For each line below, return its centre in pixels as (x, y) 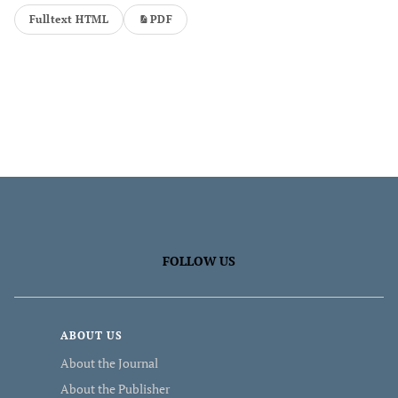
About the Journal (109, 363)
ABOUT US (92, 335)
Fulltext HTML (69, 19)
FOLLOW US (199, 261)
